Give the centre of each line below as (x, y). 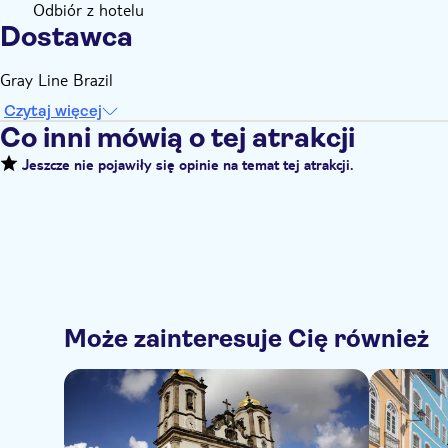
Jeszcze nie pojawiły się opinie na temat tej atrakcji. (185, 167)
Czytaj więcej (53, 110)
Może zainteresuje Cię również (246, 338)
